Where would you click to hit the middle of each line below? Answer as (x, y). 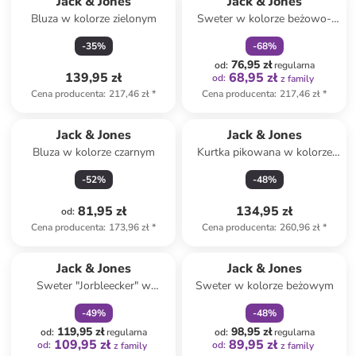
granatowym (265, 168)
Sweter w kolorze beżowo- (265, 19)
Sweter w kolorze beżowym (264, 286)
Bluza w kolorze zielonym (93, 19)
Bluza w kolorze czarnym (93, 152)
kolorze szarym (94, 302)
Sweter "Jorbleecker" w (93, 286)
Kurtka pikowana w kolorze (264, 152)
